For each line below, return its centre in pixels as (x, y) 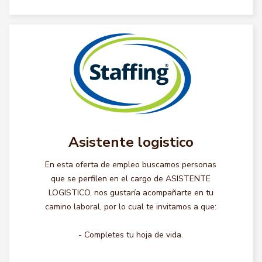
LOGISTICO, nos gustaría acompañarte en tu (131, 193)
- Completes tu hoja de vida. (131, 235)
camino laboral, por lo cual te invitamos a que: (131, 207)
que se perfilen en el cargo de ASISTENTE (131, 179)
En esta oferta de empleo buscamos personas (131, 165)
